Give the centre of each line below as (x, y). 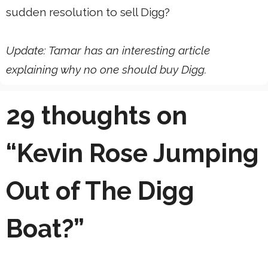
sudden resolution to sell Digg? (88, 12)
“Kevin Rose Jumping (133, 154)
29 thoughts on (97, 116)
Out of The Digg (100, 191)
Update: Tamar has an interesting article (108, 51)
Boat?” (45, 229)
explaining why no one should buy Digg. (106, 70)
